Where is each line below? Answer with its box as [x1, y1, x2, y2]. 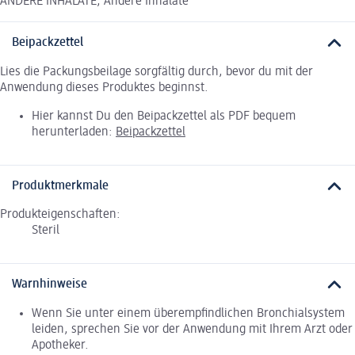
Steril [32, 224, 59, 238]
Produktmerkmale [12, 179, 109, 193]
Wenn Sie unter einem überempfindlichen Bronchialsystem [32, 307, 345, 320]
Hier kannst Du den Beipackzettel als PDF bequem [32, 109, 296, 123]
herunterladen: [32, 125, 116, 139]
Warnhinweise [12, 278, 87, 292]
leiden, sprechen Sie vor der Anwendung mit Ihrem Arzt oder [32, 323, 353, 336]
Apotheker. [32, 338, 89, 352]
